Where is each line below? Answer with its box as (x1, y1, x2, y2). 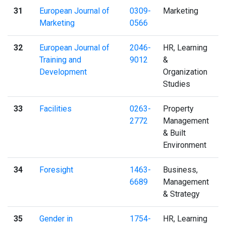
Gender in (39, 213, 73, 223)
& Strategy (163, 189, 200, 199)
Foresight (39, 164, 73, 175)
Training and (39, 54, 81, 65)
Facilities (39, 103, 72, 114)
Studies (163, 79, 190, 89)
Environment (163, 140, 206, 150)
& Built (163, 128, 186, 138)
